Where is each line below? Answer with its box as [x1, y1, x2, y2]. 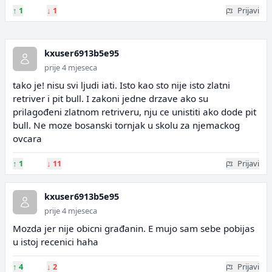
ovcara [13, 132, 42, 144]
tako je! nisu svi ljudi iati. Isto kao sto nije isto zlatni [13, 79, 230, 91]
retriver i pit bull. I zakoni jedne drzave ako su [13, 92, 208, 104]
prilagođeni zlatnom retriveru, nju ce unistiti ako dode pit [13, 106, 256, 118]
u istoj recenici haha [13, 236, 98, 248]
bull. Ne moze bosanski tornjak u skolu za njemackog [13, 119, 240, 131]
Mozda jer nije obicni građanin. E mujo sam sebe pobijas [13, 222, 254, 234]
